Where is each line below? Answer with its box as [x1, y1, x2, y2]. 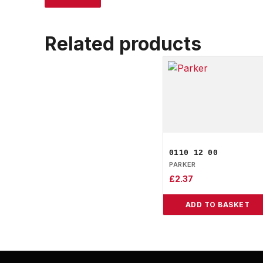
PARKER [169, 160, 195, 168]
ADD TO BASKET [185, 200, 250, 210]
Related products [45, 32, 201, 55]
